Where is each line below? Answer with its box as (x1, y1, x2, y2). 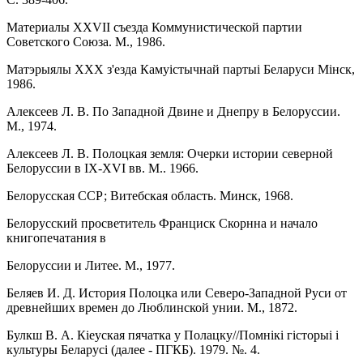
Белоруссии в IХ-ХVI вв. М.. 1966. (6, 160, 199, 175)
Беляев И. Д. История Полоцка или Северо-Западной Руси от (6, 285, 347, 300)
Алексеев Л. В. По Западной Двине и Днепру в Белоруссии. (6, 104, 340, 118)
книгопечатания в (6, 230, 106, 245)
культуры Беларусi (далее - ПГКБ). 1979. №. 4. (6, 342, 260, 357)
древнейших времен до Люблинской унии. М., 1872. (6, 300, 297, 314)
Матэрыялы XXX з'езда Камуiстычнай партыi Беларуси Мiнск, (6, 62, 355, 76)
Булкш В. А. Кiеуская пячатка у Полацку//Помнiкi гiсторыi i (6, 327, 339, 342)
